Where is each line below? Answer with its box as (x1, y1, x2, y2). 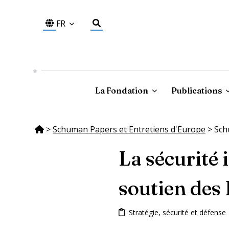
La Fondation (95, 85, 148, 96)
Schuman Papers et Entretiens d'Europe (53, 123, 205, 135)
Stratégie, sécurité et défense (129, 207, 226, 217)
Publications (171, 85, 222, 96)
